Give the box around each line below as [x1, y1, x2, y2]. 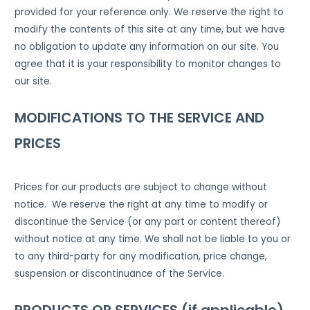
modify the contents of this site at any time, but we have [15, 23, 286, 36]
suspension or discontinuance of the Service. [15, 266, 225, 280]
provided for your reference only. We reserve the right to [15, 6, 284, 19]
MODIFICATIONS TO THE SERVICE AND [15, 107, 265, 127]
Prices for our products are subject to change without [15, 180, 268, 194]
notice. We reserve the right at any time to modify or [15, 197, 268, 211]
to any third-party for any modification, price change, [15, 249, 268, 263]
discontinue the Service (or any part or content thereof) [15, 215, 282, 228]
